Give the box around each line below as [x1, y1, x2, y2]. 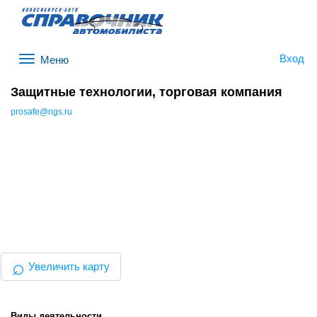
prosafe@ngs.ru [11, 106, 72, 117]
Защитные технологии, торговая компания [11, 84, 282, 99]
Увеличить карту [28, 260, 110, 273]
